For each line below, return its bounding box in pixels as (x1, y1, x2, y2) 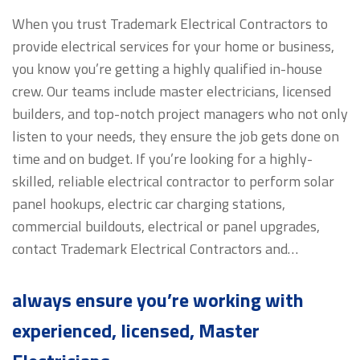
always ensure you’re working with (11, 285, 304, 315)
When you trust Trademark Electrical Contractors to (11, 13, 328, 35)
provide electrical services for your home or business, (11, 35, 334, 58)
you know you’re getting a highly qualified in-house (11, 58, 322, 80)
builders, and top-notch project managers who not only (11, 103, 348, 125)
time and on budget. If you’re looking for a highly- (11, 148, 313, 170)
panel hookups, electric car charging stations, (11, 193, 285, 215)
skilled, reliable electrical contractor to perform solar (11, 170, 334, 193)
